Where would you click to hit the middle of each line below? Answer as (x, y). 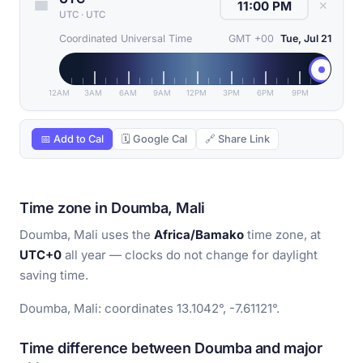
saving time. (54, 275)
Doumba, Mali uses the (87, 235)
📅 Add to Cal (72, 139)
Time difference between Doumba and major (171, 348)
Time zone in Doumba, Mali (112, 208)
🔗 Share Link (237, 139)
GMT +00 (251, 39)
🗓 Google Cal (154, 139)
